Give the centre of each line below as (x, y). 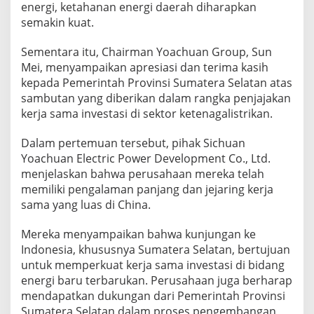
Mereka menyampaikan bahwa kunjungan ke (138, 234)
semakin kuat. (57, 22)
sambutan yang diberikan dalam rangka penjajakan (156, 98)
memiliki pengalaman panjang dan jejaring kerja (147, 189)
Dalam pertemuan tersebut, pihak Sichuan (133, 143)
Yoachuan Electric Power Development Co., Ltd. (146, 158)
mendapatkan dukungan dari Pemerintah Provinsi (153, 295)
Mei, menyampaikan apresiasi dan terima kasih (145, 67)
